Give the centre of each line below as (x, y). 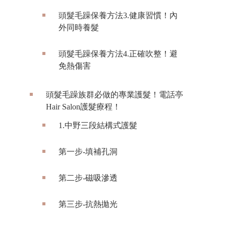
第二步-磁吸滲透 (88, 178)
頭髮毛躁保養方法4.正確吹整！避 (118, 54)
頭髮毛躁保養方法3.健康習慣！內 (118, 16)
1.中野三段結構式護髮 (98, 126)
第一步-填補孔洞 (88, 152)
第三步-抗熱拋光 (88, 204)
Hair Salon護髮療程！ (83, 107)
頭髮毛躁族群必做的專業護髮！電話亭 (115, 95)
